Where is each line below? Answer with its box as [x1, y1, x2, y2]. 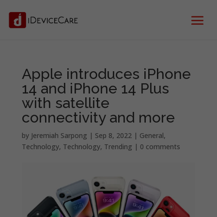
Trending [104, 142, 132, 151]
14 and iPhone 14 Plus [21, 80, 169, 97]
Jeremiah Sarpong [31, 131, 87, 140]
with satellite [21, 94, 109, 111]
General [139, 131, 164, 140]
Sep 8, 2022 [94, 131, 132, 140]
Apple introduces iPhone [21, 65, 191, 82]
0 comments [139, 142, 180, 151]
